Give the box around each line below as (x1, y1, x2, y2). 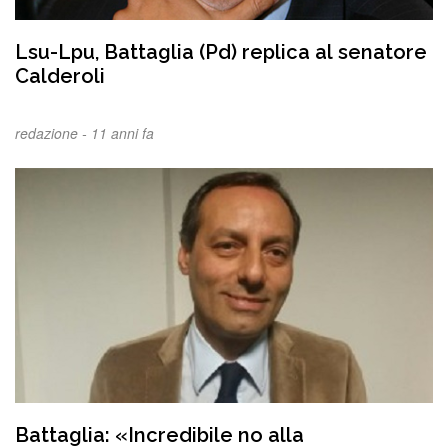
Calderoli (15, 63, 105, 88)
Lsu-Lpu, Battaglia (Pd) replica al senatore (15, 39, 427, 64)
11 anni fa (91, 122, 154, 143)
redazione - (15, 122, 91, 143)
